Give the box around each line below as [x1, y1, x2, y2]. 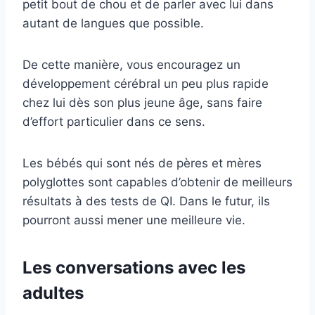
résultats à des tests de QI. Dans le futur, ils [22, 194, 270, 209]
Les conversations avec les [22, 257, 245, 278]
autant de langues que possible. [22, 16, 204, 31]
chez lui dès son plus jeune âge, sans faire [22, 96, 262, 110]
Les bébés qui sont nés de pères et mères [22, 156, 262, 171]
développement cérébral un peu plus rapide [22, 77, 269, 91]
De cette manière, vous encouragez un [22, 58, 240, 72]
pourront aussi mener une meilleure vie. [22, 213, 245, 228]
